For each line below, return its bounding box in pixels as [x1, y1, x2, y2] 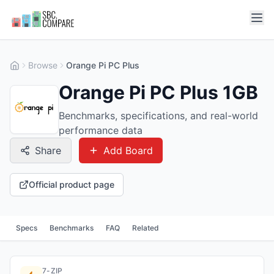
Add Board [103, 144, 153, 157]
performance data [59, 124, 143, 136]
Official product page [29, 179, 114, 190]
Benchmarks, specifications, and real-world [59, 109, 258, 122]
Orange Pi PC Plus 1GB [59, 81, 258, 103]
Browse [28, 60, 57, 70]
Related [132, 223, 159, 232]
